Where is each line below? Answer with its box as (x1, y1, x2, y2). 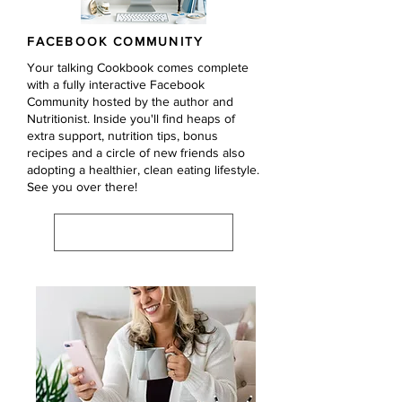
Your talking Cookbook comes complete (27, 60, 249, 74)
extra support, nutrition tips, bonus (27, 128, 218, 143)
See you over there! (27, 179, 137, 194)
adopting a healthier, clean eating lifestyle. (27, 162, 259, 177)
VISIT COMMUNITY (88, 227, 179, 238)
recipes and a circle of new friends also (27, 145, 245, 160)
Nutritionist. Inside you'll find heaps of (27, 111, 235, 126)
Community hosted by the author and (27, 94, 233, 109)
